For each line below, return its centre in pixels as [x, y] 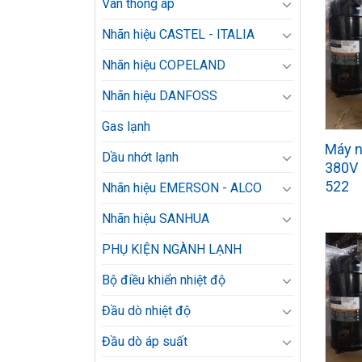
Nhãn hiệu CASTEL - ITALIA [178, 34]
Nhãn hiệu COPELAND [164, 65]
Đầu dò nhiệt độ [146, 311]
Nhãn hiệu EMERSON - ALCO [182, 188]
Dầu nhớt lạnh [140, 157]
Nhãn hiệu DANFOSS [160, 96]
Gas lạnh [126, 126]
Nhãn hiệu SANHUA [156, 219]
